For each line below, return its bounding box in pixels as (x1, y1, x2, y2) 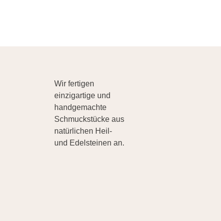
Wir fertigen (54, 79, 94, 88)
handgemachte (54, 103, 107, 111)
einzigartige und (54, 91, 110, 100)
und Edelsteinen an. (54, 138, 124, 147)
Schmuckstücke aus (54, 114, 124, 123)
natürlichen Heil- (54, 126, 112, 135)
